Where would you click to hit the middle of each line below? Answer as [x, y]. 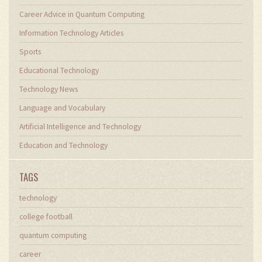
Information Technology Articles [71, 33]
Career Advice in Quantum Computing [82, 15]
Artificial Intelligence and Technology [80, 127]
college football [46, 217]
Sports [30, 52]
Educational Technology [59, 71]
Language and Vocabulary [62, 108]
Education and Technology [63, 146]
